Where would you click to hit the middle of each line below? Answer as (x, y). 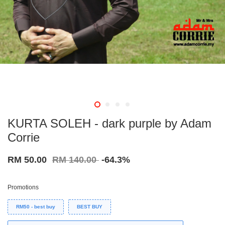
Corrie (24, 138)
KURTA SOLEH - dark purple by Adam (109, 124)
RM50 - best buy (36, 207)
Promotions (23, 188)
